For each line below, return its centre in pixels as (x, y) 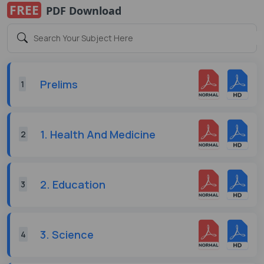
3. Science (67, 234)
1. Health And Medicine (98, 134)
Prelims (59, 84)
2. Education (73, 184)
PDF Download (82, 10)
